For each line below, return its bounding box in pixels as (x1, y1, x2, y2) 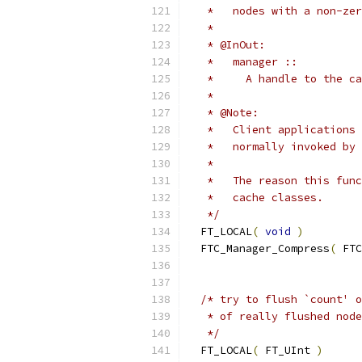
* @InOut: (187, 38, 265, 52)
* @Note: (187, 106, 259, 120)
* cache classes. (187, 191, 323, 204)
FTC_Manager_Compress (187, 242, 330, 255)
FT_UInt (259, 343, 317, 357)
